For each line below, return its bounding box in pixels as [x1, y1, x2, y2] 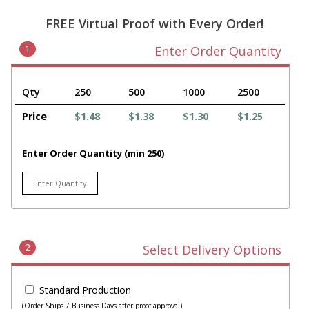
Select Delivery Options [142, 241, 281, 259]
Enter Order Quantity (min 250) [22, 147, 164, 160]
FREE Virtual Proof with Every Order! [46, 15, 263, 32]
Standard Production [39, 283, 131, 297]
